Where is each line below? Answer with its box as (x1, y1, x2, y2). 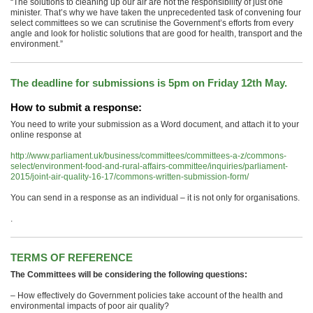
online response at (10, 130, 81, 140)
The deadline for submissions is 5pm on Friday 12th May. (10, 77, 287, 89)
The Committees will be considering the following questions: (10, 270, 247, 279)
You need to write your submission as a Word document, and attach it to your (10, 119, 299, 129)
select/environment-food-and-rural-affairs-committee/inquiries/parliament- (10, 161, 288, 171)
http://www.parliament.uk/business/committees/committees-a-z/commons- (10, 151, 286, 161)
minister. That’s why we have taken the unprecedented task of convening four (10, 8, 301, 17)
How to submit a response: (10, 101, 142, 113)
